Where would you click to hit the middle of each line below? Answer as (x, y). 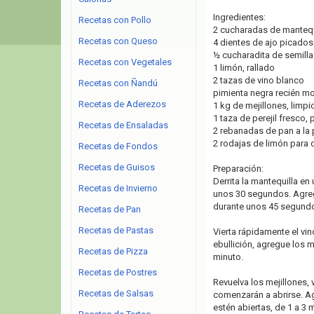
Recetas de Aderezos (122, 104)
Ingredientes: (239, 17)
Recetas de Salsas (116, 293)
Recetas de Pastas (116, 230)
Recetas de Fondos (118, 146)
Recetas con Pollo (115, 20)
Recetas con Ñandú (118, 83)
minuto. (228, 257)
